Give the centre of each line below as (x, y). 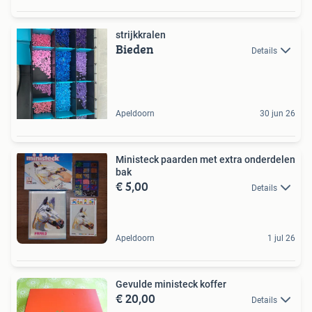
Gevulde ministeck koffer (171, 284)
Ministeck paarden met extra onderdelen (205, 159)
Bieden (135, 49)
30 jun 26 (278, 113)
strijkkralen (141, 34)
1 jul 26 (281, 238)
